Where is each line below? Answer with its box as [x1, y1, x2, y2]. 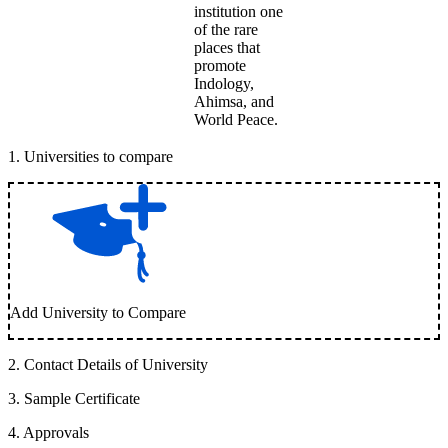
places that [194, 39, 260, 56]
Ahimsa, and [194, 93, 274, 110]
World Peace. [194, 111, 278, 128]
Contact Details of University [24, 356, 208, 373]
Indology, [194, 75, 254, 92]
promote [194, 57, 246, 74]
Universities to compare [24, 148, 173, 165]
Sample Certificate [24, 390, 140, 407]
